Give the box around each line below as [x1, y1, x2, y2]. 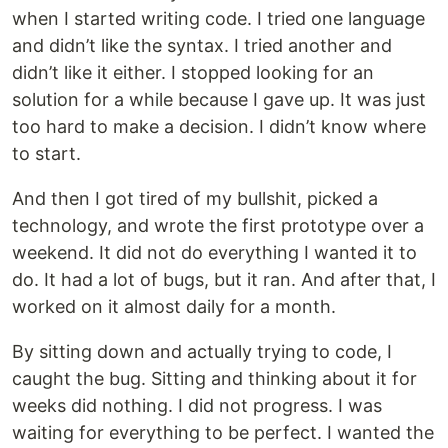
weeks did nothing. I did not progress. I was [12, 395, 382, 416]
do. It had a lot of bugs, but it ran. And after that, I [12, 269, 436, 290]
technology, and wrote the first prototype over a [12, 215, 424, 236]
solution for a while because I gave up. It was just [12, 89, 426, 110]
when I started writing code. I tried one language [12, 8, 425, 29]
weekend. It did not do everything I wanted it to [12, 242, 417, 263]
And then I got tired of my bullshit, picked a [12, 188, 378, 209]
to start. [12, 143, 81, 164]
